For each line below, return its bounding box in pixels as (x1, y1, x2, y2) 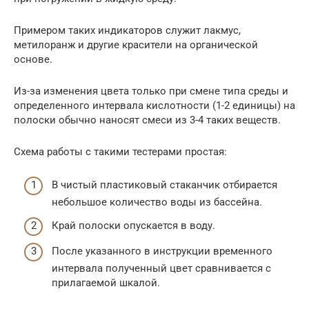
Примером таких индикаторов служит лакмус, (14, 23, 241, 37)
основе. (14, 52, 52, 66)
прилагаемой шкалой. (52, 277, 160, 290)
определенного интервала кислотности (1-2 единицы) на (14, 99, 295, 112)
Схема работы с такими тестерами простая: (14, 145, 227, 158)
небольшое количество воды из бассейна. (52, 196, 262, 209)
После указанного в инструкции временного (52, 245, 272, 258)
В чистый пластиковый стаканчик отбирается (52, 179, 277, 192)
